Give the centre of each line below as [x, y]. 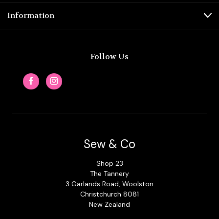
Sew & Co [109, 144]
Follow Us [109, 56]
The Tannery [109, 173]
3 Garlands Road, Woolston [109, 184]
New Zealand [109, 204]
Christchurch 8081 [109, 194]
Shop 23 [109, 163]
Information [31, 15]
